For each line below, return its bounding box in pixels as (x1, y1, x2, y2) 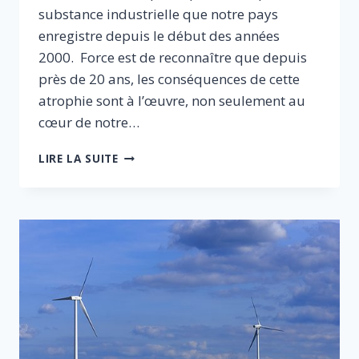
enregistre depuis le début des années (38, 26, 280, 46)
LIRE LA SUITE (38, 151, 119, 167)
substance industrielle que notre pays (38, 5, 278, 24)
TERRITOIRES (117, 264, 193, 280)
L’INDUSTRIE (117, 180, 191, 196)
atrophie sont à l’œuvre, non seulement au (38, 91, 305, 111)
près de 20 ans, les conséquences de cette (38, 70, 300, 89)
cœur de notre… (38, 113, 139, 132)
